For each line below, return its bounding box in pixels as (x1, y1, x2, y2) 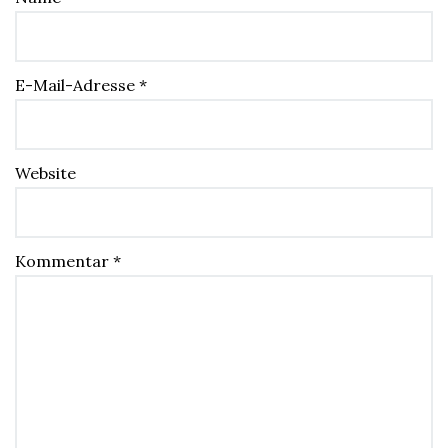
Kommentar (15, 251, 113, 271)
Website (15, 163, 76, 183)
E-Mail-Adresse (15, 75, 139, 95)
